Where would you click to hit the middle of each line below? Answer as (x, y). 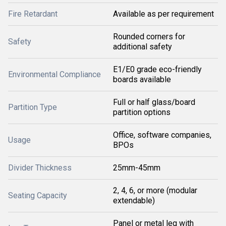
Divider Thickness (40, 168)
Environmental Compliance (54, 74)
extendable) (134, 201)
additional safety (143, 47)
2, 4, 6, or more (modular (155, 190)
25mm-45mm (137, 168)
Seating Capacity (38, 195)
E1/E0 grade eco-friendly (157, 69)
